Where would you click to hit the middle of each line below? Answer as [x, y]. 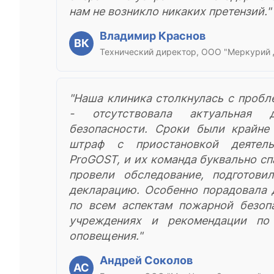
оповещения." [106, 235]
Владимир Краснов [153, 35]
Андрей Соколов [146, 260]
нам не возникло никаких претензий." [170, 11]
